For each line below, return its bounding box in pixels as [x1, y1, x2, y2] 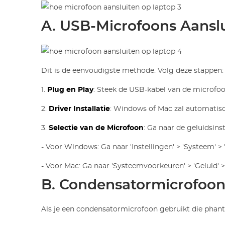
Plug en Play [47, 86, 94, 93]
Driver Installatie [49, 105, 110, 113]
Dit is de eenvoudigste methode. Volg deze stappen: [41, 67, 224, 74]
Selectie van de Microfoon [49, 124, 144, 132]
